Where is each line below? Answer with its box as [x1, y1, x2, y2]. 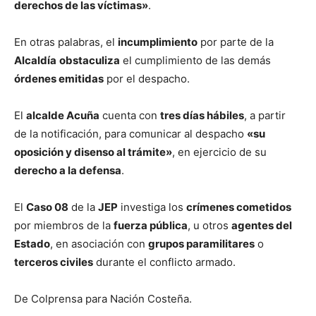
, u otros [188, 218, 231, 232]
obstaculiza [59, 53, 120, 67]
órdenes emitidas [14, 71, 104, 85]
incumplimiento [118, 35, 197, 49]
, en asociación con [50, 236, 148, 250]
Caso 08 [26, 200, 68, 214]
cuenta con [99, 108, 160, 122]
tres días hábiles [160, 108, 244, 122]
